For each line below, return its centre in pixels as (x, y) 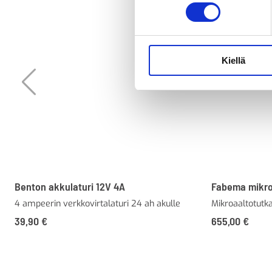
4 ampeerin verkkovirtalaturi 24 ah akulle (97, 204)
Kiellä (233, 61)
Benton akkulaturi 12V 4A (70, 187)
